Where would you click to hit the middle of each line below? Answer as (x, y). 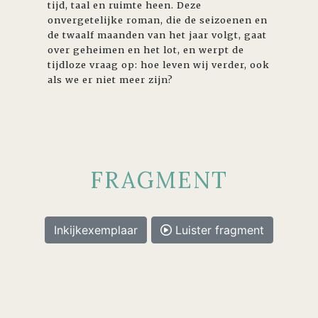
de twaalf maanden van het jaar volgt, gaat (158, 34)
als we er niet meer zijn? (111, 79)
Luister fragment (218, 230)
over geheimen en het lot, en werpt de (146, 49)
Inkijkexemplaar (96, 230)
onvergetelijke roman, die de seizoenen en (158, 20)
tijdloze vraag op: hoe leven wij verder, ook (159, 64)
